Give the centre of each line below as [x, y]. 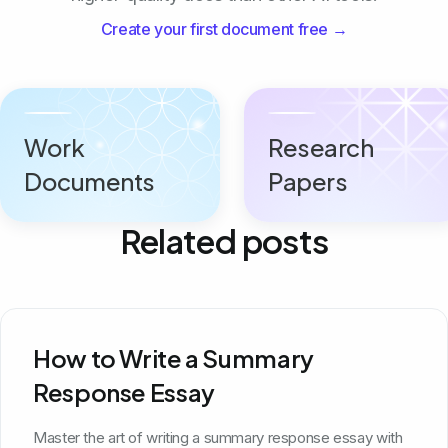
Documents [89, 180]
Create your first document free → [224, 28]
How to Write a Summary [173, 357]
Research [321, 146]
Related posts [224, 240]
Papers [308, 180]
